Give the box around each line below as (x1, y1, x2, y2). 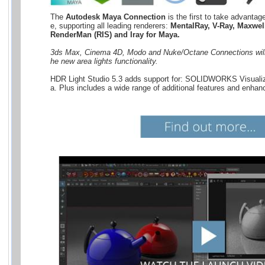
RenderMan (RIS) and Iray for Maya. (50, 30, 180, 39)
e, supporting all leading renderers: (50, 21, 170, 30)
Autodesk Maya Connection (66, 12, 166, 21)
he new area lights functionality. (50, 56, 158, 66)
